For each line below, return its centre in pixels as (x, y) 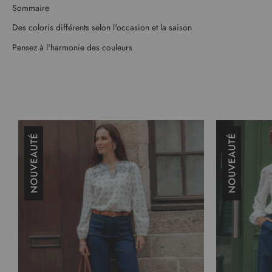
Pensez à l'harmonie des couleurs (72, 47)
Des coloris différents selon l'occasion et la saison (102, 28)
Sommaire (31, 8)
